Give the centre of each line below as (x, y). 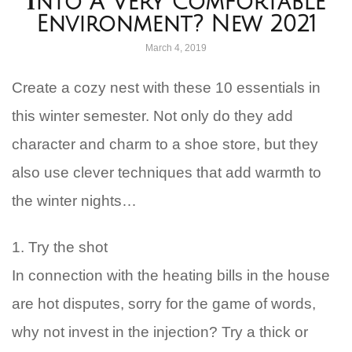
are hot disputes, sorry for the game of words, (164, 304)
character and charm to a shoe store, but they (165, 144)
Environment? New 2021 (176, 24)
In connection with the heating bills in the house (171, 275)
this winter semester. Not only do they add (152, 116)
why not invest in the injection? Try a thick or (160, 332)
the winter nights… (74, 201)
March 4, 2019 (176, 48)
